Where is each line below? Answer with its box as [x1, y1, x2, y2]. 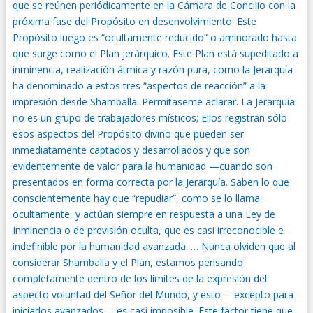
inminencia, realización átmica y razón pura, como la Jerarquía [12, 63, 293, 76]
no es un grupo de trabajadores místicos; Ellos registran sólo [12, 111, 287, 124]
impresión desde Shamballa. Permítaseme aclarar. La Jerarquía [12, 95, 295, 108]
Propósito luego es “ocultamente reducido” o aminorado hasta [12, 31, 297, 44]
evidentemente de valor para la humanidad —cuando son [12, 159, 272, 173]
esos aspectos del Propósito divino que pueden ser [12, 127, 244, 140]
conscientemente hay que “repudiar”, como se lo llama [12, 191, 260, 205]
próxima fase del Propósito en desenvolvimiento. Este [12, 15, 256, 28]
